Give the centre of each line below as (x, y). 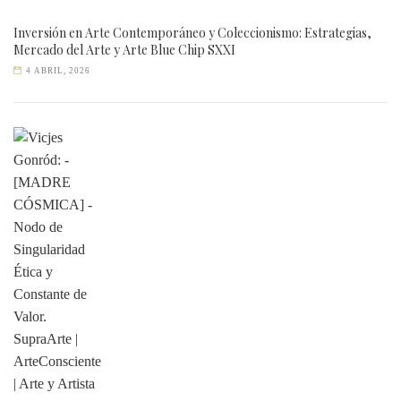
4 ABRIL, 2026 (59, 71)
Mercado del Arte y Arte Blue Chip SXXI (124, 50)
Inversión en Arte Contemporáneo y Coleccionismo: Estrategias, (192, 33)
